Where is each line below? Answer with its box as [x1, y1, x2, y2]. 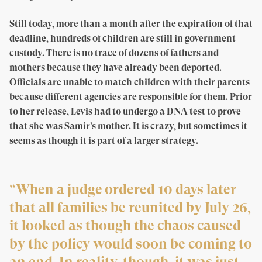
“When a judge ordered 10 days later [9, 181, 236, 198]
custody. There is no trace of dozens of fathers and [9, 47, 219, 59]
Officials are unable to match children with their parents [9, 77, 250, 88]
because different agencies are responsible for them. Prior [9, 91, 252, 103]
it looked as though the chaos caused [9, 218, 241, 235]
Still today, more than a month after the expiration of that [9, 18, 253, 30]
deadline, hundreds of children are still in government [9, 33, 236, 44]
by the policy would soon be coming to [9, 236, 252, 253]
